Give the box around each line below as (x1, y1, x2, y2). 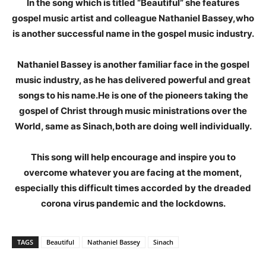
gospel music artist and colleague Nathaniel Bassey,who (12, 12, 254, 24)
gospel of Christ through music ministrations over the (19, 105, 247, 116)
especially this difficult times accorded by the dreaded (15, 182, 251, 194)
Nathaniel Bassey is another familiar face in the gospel (17, 59, 249, 70)
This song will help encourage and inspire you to (30, 151, 236, 163)
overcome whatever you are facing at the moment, (24, 167, 242, 178)
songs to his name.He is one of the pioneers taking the (18, 90, 248, 101)
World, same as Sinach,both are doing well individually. (14, 121, 252, 132)
